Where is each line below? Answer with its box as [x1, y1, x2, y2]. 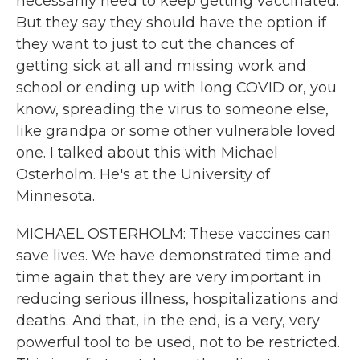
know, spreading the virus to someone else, [16, 100, 329, 118]
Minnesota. [16, 187, 95, 205]
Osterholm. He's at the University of [16, 166, 270, 183]
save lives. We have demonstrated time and [16, 247, 332, 264]
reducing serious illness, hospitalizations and [16, 290, 339, 308]
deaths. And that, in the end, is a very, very [16, 312, 320, 329]
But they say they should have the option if [16, 14, 326, 31]
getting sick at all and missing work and [16, 57, 306, 75]
